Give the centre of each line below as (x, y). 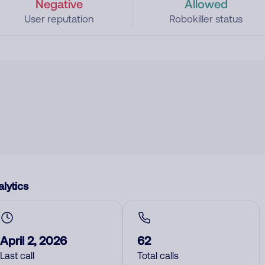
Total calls (158, 256)
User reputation (59, 19)
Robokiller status (206, 19)
